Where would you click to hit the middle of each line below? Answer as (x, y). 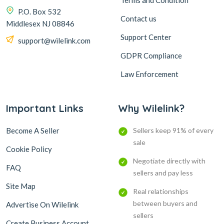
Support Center (146, 37)
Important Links (45, 108)
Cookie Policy (29, 149)
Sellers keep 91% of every (173, 130)
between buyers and (165, 203)
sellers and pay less (163, 173)
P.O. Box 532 (39, 11)
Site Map (21, 186)
